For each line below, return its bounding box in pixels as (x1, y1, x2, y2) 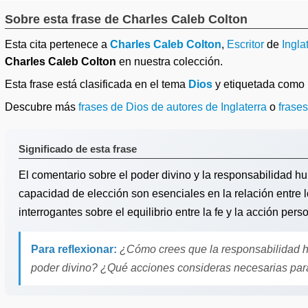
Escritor (227, 38, 264, 50)
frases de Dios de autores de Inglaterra (78, 101, 267, 113)
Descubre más (5, 101, 78, 113)
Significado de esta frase (19, 143, 137, 155)
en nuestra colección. (116, 56, 223, 67)
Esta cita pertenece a (5, 38, 110, 50)
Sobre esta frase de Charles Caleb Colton (5, 12, 247, 26)
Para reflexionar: (31, 243, 117, 255)
